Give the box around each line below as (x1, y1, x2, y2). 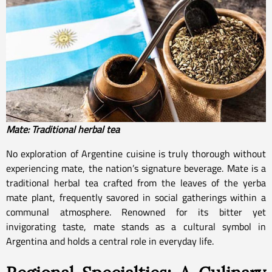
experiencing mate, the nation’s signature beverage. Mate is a (6, 160, 266, 175)
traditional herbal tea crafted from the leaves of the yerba (6, 175, 266, 190)
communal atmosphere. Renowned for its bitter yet (6, 204, 266, 219)
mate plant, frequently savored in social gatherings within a (6, 189, 266, 205)
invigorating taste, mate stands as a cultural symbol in (6, 219, 266, 234)
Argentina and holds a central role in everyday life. (6, 233, 214, 248)
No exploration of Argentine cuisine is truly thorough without (6, 146, 266, 161)
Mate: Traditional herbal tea (6, 121, 120, 137)
